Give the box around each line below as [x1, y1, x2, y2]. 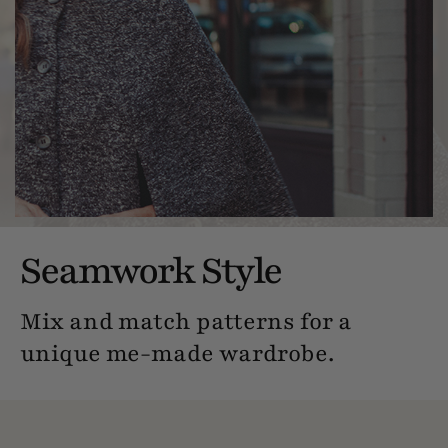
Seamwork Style [20, 245, 281, 296]
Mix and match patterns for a [20, 305, 352, 337]
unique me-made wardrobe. [20, 337, 334, 369]
